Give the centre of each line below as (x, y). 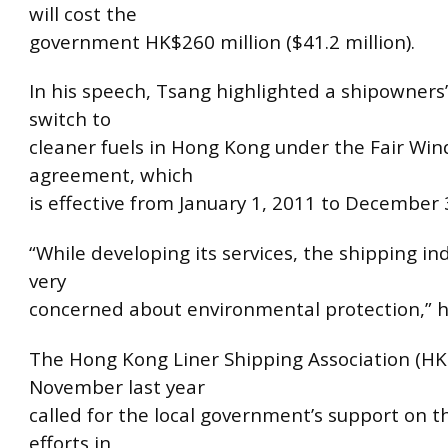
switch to (70, 119)
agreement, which (111, 175)
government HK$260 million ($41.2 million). (222, 41)
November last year (117, 386)
